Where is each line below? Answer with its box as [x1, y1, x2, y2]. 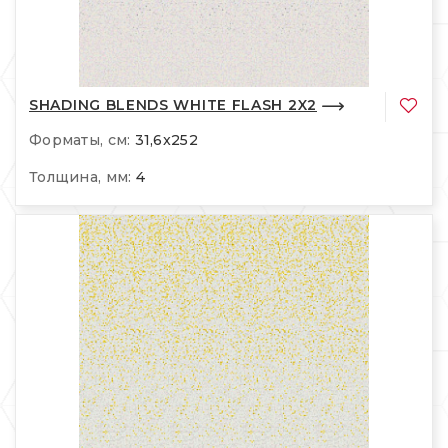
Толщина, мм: [29, 167, 132, 186]
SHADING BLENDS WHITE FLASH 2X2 [29, 96, 317, 115]
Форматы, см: [29, 130, 131, 149]
